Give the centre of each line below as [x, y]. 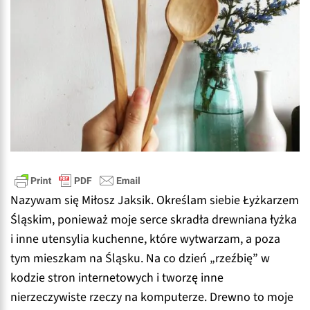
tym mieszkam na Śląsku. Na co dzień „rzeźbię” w [140, 258]
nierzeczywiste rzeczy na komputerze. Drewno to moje [152, 297]
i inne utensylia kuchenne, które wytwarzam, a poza [145, 239]
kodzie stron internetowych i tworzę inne [117, 277]
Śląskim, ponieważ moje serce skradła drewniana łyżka [154, 219]
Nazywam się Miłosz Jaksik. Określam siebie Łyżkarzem [155, 200]
